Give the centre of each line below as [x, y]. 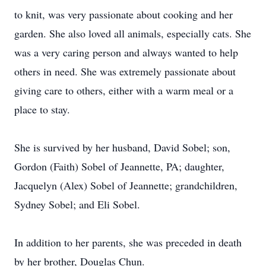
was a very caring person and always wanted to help [126, 52]
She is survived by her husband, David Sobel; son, [122, 147]
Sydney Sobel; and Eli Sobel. [77, 204]
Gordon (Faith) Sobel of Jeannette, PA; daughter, [119, 166]
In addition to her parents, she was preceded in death [128, 242]
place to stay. [42, 109]
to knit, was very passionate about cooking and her [123, 14]
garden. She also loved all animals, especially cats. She [133, 33]
